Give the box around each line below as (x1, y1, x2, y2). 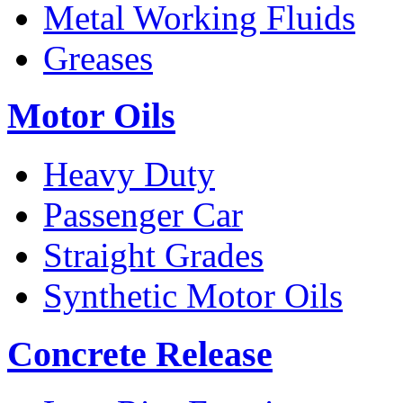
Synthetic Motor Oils (43, 276, 343, 316)
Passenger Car (43, 195, 243, 235)
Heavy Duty (43, 155, 215, 194)
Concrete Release (7, 333, 273, 374)
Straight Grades (43, 236, 264, 275)
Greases (43, 38, 153, 77)
